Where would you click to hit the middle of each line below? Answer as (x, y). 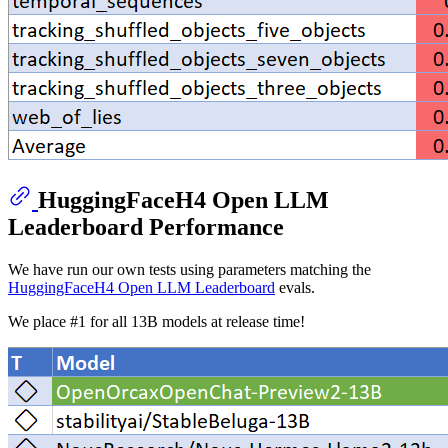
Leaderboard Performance (146, 227)
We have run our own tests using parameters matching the (189, 269)
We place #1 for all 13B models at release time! (156, 321)
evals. (295, 287)
